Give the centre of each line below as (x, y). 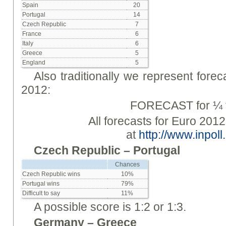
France (32, 34)
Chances (127, 164)
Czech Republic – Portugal (107, 150)
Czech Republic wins (51, 174)
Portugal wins (41, 184)
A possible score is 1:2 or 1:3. (110, 207)
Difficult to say (41, 193)
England (34, 63)
